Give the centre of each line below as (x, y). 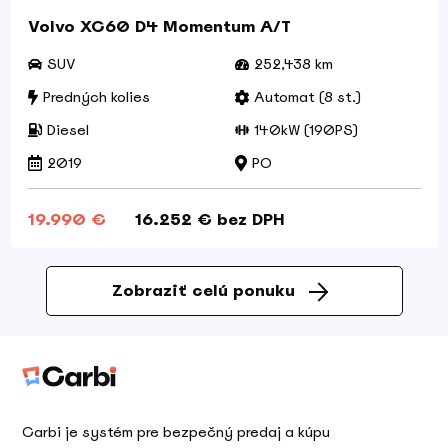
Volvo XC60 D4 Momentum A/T (159, 26)
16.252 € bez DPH (209, 219)
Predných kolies (96, 96)
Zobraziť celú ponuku (203, 290)
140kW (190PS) (305, 129)
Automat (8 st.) (307, 96)
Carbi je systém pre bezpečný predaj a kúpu (176, 432)
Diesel (67, 129)
